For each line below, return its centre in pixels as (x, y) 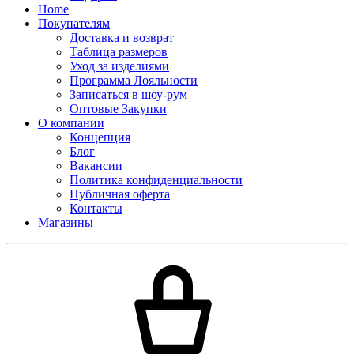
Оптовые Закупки (118, 108)
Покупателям (74, 23)
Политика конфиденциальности (156, 179)
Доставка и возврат (122, 37)
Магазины (66, 222)
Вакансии (96, 165)
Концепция (100, 137)
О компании (71, 122)
